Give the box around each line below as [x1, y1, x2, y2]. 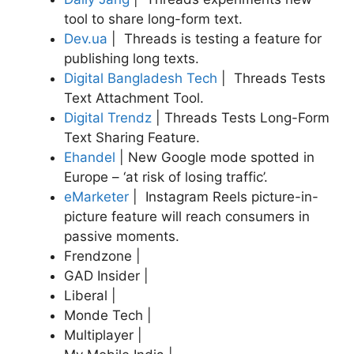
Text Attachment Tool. [64, 89, 204, 106]
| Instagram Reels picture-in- [129, 188, 318, 205]
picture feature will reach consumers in [64, 208, 310, 224]
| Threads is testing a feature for [107, 30, 322, 47]
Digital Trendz [64, 109, 152, 126]
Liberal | [64, 287, 116, 303]
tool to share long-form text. [64, 10, 243, 27]
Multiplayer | [64, 326, 142, 343]
